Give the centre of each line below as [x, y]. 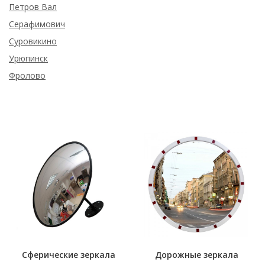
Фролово [27, 75]
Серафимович [37, 24]
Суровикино [33, 41]
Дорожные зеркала [196, 255]
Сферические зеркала [69, 255]
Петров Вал [33, 7]
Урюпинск [28, 58]
